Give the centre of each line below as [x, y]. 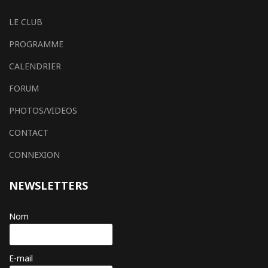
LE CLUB [26, 22]
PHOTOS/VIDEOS [43, 110]
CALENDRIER [35, 66]
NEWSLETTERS [48, 185]
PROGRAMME [36, 44]
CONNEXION [34, 155]
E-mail [21, 258]
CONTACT [29, 133]
